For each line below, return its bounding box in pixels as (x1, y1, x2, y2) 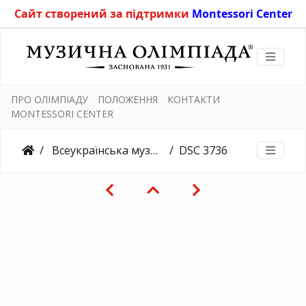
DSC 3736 (179, 142, 227, 158)
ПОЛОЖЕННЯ (98, 92, 158, 106)
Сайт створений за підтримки (14, 6, 192, 21)
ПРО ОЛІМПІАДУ (11, 92, 88, 106)
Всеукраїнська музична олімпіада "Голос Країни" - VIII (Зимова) (49, 142, 150, 158)
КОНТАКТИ (167, 92, 220, 106)
